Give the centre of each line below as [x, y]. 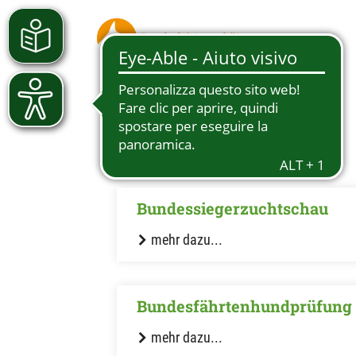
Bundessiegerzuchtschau [232, 208]
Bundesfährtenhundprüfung [244, 306]
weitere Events [190, 166]
